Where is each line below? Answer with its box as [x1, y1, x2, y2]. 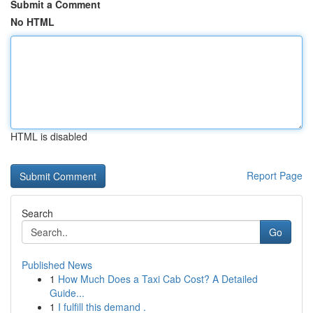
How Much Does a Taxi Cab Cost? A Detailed [58, 272, 258, 286]
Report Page [247, 168, 303, 182]
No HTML [10, 15, 54, 29]
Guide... [50, 286, 85, 300]
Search [22, 206, 53, 220]
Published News [22, 258, 92, 272]
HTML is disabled [10, 129, 87, 143]
